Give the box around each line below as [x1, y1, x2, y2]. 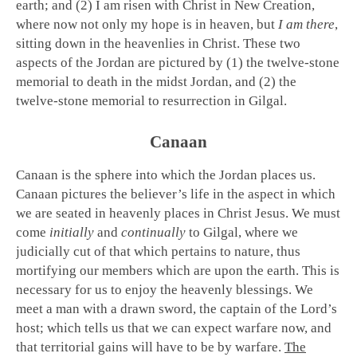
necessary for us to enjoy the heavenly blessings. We [16, 282, 313, 298]
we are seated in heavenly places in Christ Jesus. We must [16, 206, 340, 222]
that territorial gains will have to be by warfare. [16, 339, 284, 355]
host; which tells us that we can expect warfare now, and [16, 320, 331, 336]
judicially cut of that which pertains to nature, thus [16, 244, 300, 260]
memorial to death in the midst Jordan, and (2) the [16, 74, 296, 90]
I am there [278, 17, 335, 33]
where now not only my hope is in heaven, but [16, 17, 278, 33]
